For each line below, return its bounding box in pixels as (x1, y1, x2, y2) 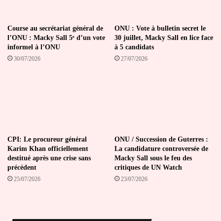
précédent (7, 164, 37, 172)
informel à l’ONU (7, 43, 60, 51)
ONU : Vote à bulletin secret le (114, 25, 206, 33)
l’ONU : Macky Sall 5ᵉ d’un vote (7, 34, 105, 42)
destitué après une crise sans (7, 154, 91, 162)
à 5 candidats (114, 43, 154, 51)
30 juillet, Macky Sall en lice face (114, 34, 213, 42)
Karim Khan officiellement (7, 145, 88, 153)
